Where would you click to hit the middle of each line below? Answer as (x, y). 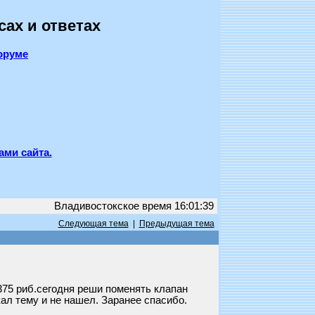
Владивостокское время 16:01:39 (134, 206)
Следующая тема (93, 224)
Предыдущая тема (176, 224)
